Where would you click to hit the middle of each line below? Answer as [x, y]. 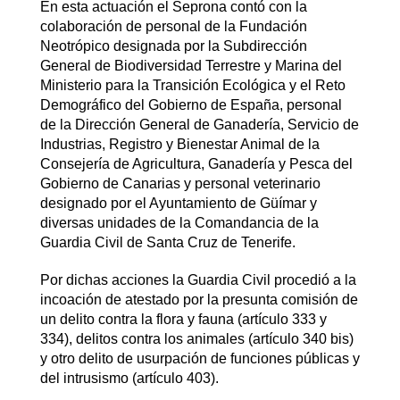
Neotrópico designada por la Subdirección [173, 46]
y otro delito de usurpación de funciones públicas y [200, 358]
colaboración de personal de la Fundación [173, 26]
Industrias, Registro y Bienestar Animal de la [179, 144]
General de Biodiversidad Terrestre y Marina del [191, 65]
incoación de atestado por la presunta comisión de [199, 299]
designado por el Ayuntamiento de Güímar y [178, 203]
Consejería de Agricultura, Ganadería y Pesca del [196, 163]
